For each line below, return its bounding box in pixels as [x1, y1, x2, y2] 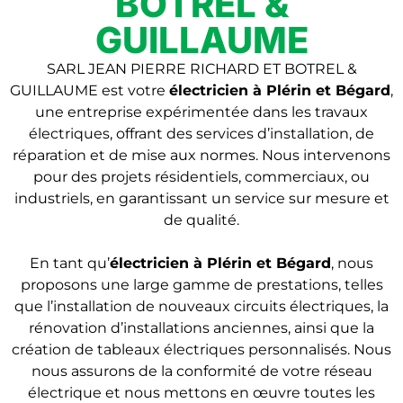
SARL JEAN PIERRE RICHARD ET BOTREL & [46, 60, 357, 77]
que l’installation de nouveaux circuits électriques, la [14, 298, 389, 315]
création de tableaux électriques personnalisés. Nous [12, 341, 391, 358]
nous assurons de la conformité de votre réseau [31, 363, 372, 380]
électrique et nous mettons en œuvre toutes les [28, 384, 375, 401]
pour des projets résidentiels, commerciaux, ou [33, 168, 370, 185]
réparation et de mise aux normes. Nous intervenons [13, 147, 390, 164]
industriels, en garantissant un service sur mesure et [13, 190, 390, 207]
